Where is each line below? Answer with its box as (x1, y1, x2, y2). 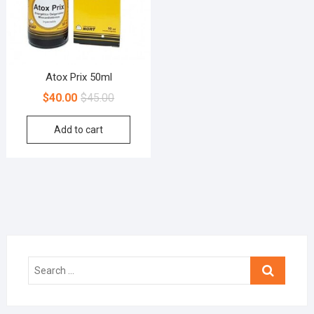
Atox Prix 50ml (45, 70, 112, 83)
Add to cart (54, 123, 104, 135)
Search (250, 257, 283, 271)
